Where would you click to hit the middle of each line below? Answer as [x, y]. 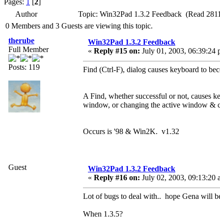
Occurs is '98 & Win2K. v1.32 [131, 132]
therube [21, 41]
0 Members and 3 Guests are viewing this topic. [79, 26]
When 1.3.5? [103, 214]
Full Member [28, 50]
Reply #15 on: [117, 51]
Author [26, 14]
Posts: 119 [24, 67]
